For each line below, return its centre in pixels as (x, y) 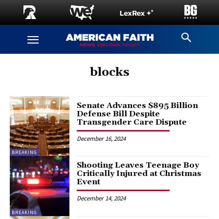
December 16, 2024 (101, 139)
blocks (109, 72)
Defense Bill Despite (119, 114)
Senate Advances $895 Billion (138, 106)
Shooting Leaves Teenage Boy (138, 165)
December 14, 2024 (101, 198)
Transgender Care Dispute (132, 122)
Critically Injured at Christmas (139, 174)
